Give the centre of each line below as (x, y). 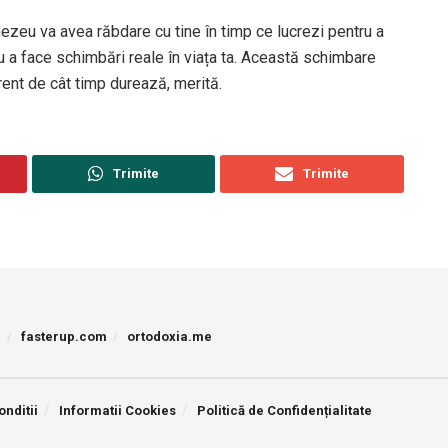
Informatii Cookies (117, 410)
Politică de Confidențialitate (284, 410)
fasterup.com (64, 336)
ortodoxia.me (169, 336)
